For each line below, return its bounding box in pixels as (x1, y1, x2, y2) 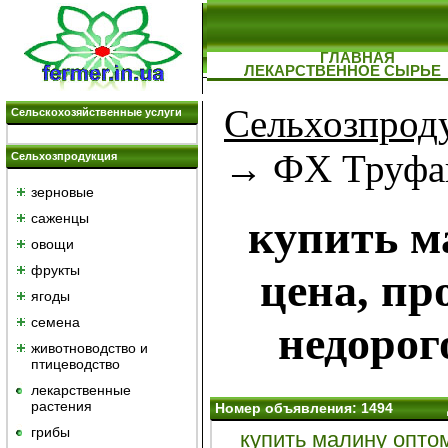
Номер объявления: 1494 (214, 400, 397, 417)
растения (31, 398, 92, 414)
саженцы (31, 210, 89, 226)
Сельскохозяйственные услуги (11, 106, 182, 118)
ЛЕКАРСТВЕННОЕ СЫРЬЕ (243, 62, 441, 79)
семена (31, 314, 80, 330)
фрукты (31, 262, 80, 278)
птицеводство (31, 356, 120, 372)
